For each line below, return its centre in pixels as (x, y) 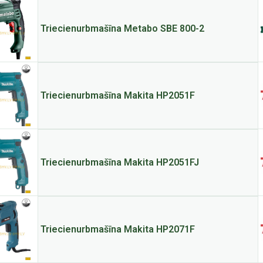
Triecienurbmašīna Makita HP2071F (117, 229)
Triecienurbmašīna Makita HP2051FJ (119, 162)
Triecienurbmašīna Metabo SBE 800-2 (122, 28)
